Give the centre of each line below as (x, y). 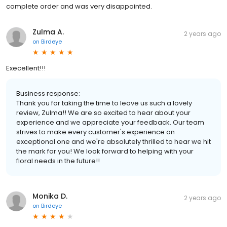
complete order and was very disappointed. (79, 6)
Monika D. (50, 196)
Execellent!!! (26, 68)
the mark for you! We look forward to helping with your (105, 151)
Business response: (48, 93)
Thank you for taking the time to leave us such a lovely (104, 103)
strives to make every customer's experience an (96, 132)
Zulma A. (48, 32)
